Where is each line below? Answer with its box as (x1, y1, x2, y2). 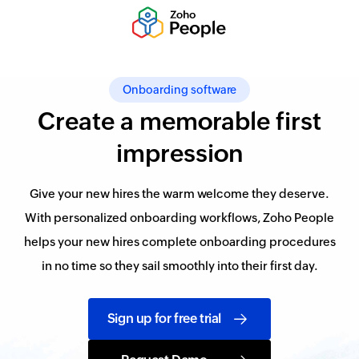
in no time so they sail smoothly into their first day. (41, 259, 318, 272)
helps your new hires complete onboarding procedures (23, 235, 336, 248)
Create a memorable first (38, 107, 321, 135)
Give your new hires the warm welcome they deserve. (30, 187, 329, 200)
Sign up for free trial (107, 311, 222, 326)
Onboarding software (123, 83, 236, 96)
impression (116, 139, 243, 167)
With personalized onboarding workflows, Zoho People (25, 211, 334, 224)
